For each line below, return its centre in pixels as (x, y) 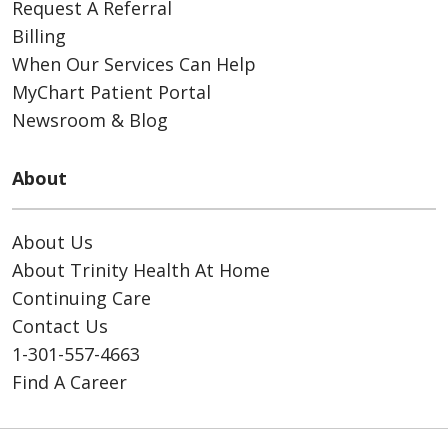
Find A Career (69, 381)
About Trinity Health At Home (141, 269)
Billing (39, 35)
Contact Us (60, 325)
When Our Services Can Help (134, 63)
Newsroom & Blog (90, 119)
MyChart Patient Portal (111, 91)
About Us (52, 241)
